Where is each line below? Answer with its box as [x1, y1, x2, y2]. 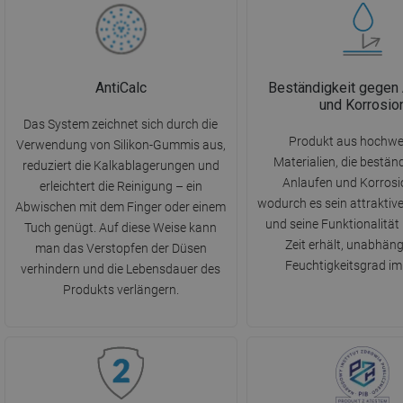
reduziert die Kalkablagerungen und [22, 158, 219, 174]
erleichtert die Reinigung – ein [39, 179, 202, 194]
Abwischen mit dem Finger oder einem [15, 200, 227, 215]
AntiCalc [94, 79, 147, 97]
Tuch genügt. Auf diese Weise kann [24, 220, 218, 236]
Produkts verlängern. [62, 282, 179, 298]
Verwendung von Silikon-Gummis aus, [15, 138, 226, 153]
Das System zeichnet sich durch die [23, 117, 219, 132]
